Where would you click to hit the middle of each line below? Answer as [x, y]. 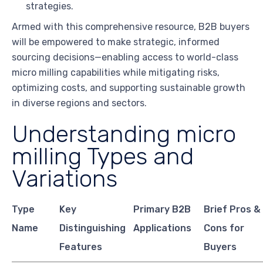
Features [81, 247]
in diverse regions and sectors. [79, 103]
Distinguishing [93, 228]
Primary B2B [162, 210]
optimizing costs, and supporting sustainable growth [129, 88]
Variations [65, 179]
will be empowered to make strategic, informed [116, 42]
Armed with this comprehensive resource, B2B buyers [131, 27]
